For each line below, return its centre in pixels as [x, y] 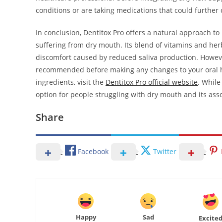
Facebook [93, 151]
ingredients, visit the [71, 82]
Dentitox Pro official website [152, 82]
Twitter [165, 151]
